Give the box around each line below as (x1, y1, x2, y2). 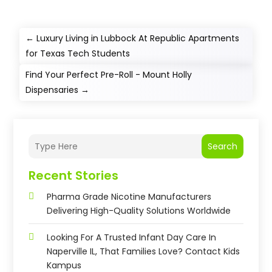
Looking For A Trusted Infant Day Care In (47, 231, 217, 244)
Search (207, 140, 237, 152)
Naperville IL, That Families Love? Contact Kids (47, 245, 240, 258)
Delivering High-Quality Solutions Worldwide (47, 205, 231, 217)
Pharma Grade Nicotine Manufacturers (47, 191, 212, 203)
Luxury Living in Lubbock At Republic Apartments (36, 32, 240, 45)
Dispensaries (25, 84, 79, 97)
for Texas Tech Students (25, 47, 131, 60)
